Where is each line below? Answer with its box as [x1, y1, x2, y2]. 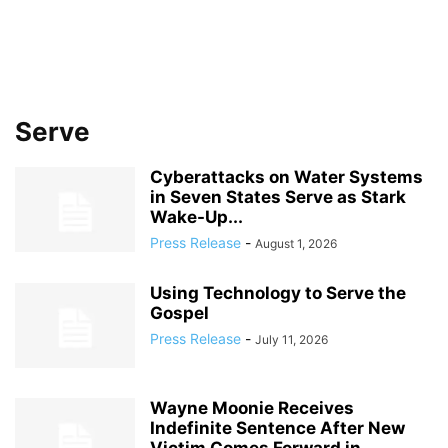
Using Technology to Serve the [150, 283, 406, 303]
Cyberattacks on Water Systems [150, 167, 423, 187]
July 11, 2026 [255, 332, 328, 347]
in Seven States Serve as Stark [150, 187, 406, 207]
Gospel [150, 303, 209, 323]
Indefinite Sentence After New [150, 418, 405, 438]
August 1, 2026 [255, 236, 337, 251]
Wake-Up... [150, 207, 243, 227]
